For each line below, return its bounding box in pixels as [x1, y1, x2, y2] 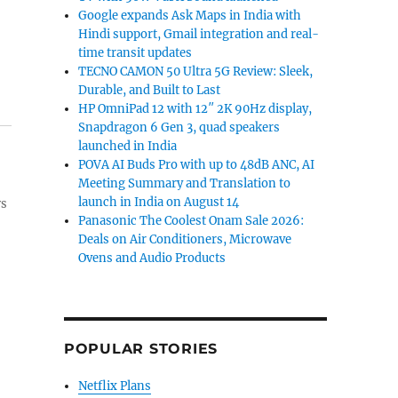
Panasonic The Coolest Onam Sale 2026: [78, 213, 305, 228]
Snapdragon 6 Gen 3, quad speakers [78, 120, 281, 135]
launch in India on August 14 [78, 195, 240, 210]
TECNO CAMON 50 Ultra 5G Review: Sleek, [78, 64, 314, 79]
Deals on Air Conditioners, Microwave [78, 232, 292, 247]
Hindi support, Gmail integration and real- [78, 27, 320, 42]
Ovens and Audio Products [78, 251, 227, 266]
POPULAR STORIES [63, 340, 219, 357]
